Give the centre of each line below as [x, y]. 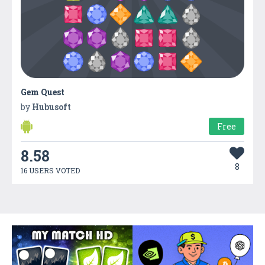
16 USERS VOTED [50, 170]
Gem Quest [43, 92]
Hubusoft [51, 106]
